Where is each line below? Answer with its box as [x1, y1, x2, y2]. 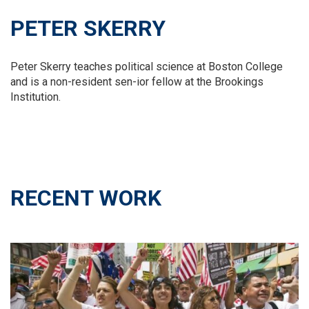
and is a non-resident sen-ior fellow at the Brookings [10, 75, 263, 88]
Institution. [10, 90, 61, 103]
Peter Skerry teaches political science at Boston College [10, 60, 283, 73]
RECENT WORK [10, 185, 161, 211]
